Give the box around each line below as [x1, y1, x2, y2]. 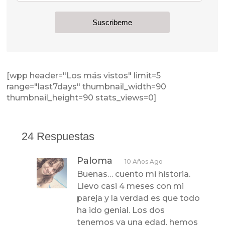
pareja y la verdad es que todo [77, 193, 200, 203]
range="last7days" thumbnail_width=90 [7, 81, 167, 91]
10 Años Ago [125, 157, 163, 165]
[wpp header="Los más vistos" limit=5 [7, 70, 161, 80]
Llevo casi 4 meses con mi [77, 181, 184, 191]
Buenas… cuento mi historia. [77, 169, 191, 179]
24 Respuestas [22, 130, 95, 143]
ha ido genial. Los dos [77, 205, 165, 215]
